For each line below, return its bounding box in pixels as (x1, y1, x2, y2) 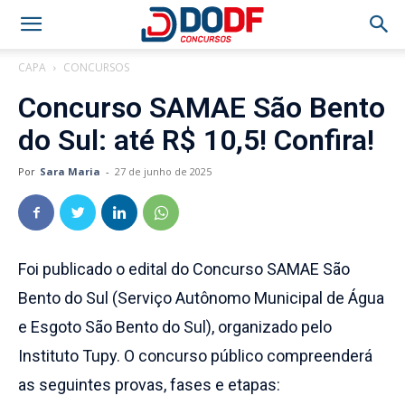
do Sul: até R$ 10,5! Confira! (18, 123, 374, 157)
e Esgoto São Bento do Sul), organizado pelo (18, 317, 332, 336)
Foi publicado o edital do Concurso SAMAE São (18, 259, 350, 278)
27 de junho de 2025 (115, 165, 212, 178)
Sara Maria (40, 165, 100, 178)
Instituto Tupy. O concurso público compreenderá (18, 346, 372, 365)
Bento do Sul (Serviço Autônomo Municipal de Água (18, 288, 384, 307)
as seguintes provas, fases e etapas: (18, 375, 280, 394)
